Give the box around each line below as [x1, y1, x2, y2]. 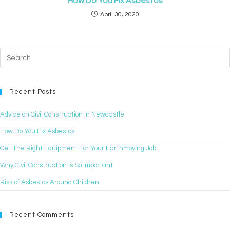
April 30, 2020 [100, 11, 139, 18]
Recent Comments [9, 211, 74, 219]
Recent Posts [9, 88, 56, 96]
